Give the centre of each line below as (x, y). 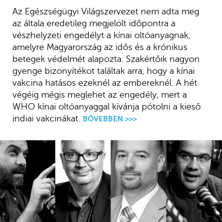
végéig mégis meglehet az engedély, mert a (99, 95)
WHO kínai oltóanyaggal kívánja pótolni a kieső (106, 107)
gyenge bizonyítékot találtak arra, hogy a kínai (103, 71)
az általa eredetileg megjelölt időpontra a (94, 24)
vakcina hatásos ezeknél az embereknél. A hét (105, 83)
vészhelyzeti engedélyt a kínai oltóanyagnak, (101, 35)
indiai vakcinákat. (46, 119)
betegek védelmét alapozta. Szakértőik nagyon (106, 59)
